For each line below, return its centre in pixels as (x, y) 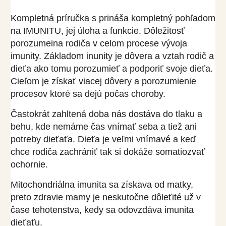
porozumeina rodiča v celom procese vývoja (99, 44)
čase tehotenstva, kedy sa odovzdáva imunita (102, 210)
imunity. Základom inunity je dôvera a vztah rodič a (112, 56)
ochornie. (30, 165)
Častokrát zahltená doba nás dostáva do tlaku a (106, 114)
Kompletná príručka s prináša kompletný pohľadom (113, 18)
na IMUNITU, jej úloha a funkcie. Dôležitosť (97, 31)
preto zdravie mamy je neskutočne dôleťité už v (105, 197)
